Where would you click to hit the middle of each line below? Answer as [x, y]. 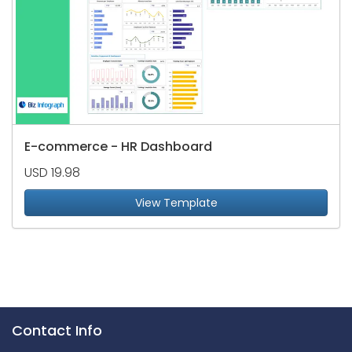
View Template [176, 203]
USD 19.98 [52, 173]
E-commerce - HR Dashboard [118, 147]
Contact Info [57, 331]
